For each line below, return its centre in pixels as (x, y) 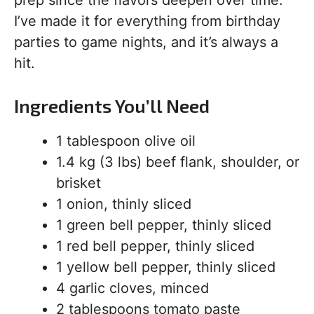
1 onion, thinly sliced (124, 204)
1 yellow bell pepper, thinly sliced (166, 267)
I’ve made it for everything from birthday (147, 21)
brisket (78, 183)
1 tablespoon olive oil (126, 141)
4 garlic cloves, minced (132, 288)
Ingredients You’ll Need (112, 105)
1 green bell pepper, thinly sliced (164, 225)
